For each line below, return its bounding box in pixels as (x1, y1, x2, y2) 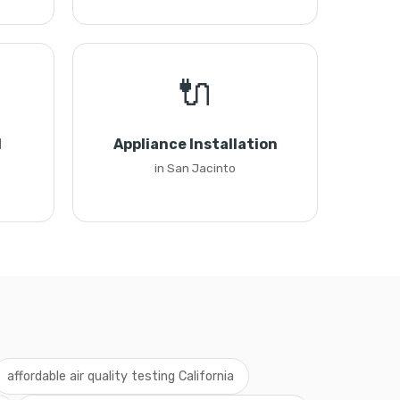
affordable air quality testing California (6, 369, 234, 384)
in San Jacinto (154, 161, 236, 175)
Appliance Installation (112, 136, 278, 153)
